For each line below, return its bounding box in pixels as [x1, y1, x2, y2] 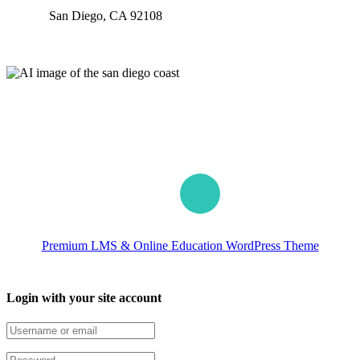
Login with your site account [6, 291, 162, 305]
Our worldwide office [6, 35, 117, 49]
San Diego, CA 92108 [49, 8, 162, 22]
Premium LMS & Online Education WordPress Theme [41, 238, 319, 252]
